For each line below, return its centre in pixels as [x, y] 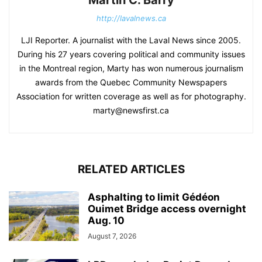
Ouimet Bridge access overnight [167, 209]
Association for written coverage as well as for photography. [131, 96]
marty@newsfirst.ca [131, 110]
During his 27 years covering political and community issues [131, 54]
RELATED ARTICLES [131, 169]
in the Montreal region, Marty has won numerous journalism [131, 68]
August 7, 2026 [112, 236]
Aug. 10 [106, 220]
